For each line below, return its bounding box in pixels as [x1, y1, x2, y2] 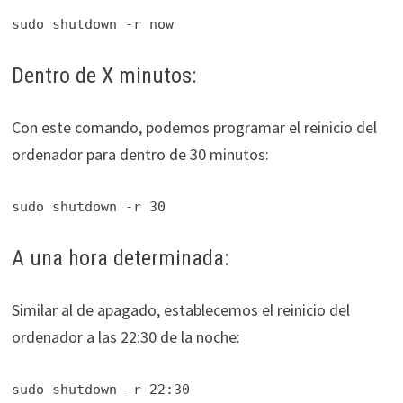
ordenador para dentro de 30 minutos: [11, 144, 269, 166]
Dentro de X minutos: [11, 63, 196, 89]
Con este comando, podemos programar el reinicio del [11, 117, 377, 139]
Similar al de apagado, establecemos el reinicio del [11, 299, 350, 320]
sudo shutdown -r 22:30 [11, 381, 190, 398]
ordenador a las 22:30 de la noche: [11, 326, 240, 347]
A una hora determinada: [11, 245, 228, 271]
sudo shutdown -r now [11, 16, 174, 33]
